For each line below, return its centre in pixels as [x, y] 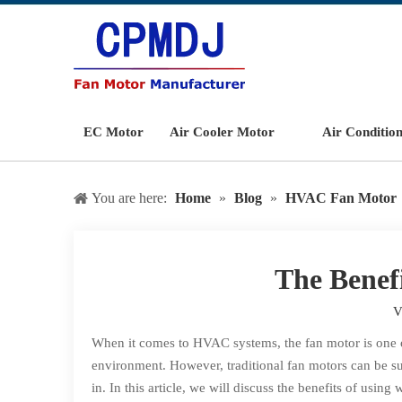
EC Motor [113, 132]
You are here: [129, 198]
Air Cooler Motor [222, 132]
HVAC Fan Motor [341, 198]
